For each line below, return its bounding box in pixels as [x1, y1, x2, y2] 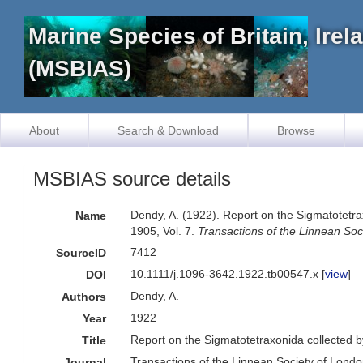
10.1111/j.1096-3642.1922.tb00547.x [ [130, 267, 326, 280]
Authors [62, 290, 107, 303]
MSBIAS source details [33, 168, 231, 190]
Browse [277, 124, 315, 137]
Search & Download [117, 124, 219, 137]
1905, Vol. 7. [130, 224, 199, 237]
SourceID [56, 246, 107, 259]
